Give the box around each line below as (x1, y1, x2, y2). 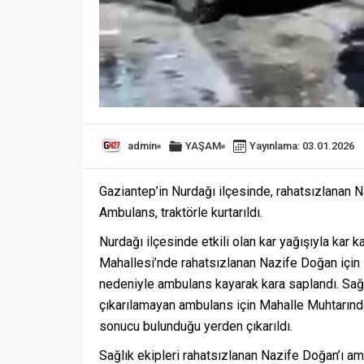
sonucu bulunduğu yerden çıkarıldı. (99, 318, 292, 335)
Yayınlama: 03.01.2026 (249, 140, 354, 153)
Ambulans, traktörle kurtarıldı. (99, 205, 262, 221)
